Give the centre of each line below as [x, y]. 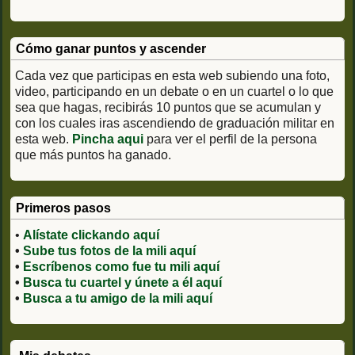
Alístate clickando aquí [91, 235]
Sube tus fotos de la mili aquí [109, 250]
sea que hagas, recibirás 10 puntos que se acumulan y [168, 107]
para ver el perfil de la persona [230, 139]
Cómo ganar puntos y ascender [111, 48]
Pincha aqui [108, 139]
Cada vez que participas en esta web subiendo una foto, [172, 75]
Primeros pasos [63, 208]
